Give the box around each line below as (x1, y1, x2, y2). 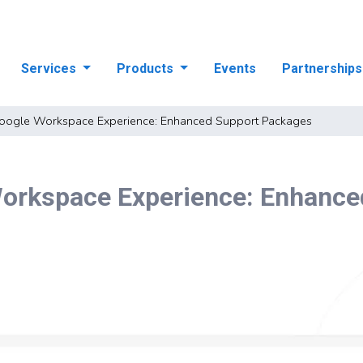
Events (213, 60, 256, 76)
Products (116, 60, 177, 76)
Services (21, 60, 80, 76)
